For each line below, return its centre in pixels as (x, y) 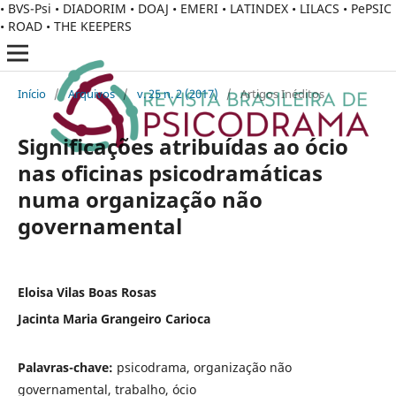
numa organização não (140, 199)
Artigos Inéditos (282, 93)
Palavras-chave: (67, 367)
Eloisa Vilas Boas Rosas (87, 292)
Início (31, 93)
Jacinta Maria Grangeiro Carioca (114, 318)
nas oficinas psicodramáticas (170, 172)
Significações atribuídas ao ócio (183, 146)
